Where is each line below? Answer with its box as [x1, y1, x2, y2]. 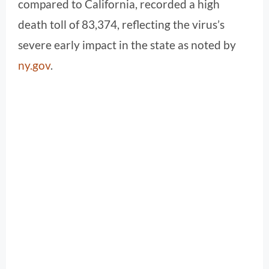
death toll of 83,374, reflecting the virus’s [18, 17, 225, 32]
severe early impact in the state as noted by [18, 38, 236, 52]
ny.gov [18, 58, 50, 73]
